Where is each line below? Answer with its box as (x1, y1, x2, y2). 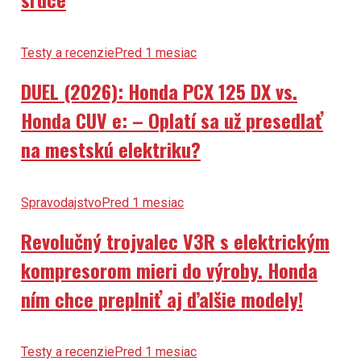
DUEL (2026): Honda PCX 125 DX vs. (20, 76, 297, 106)
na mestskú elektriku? (20, 134, 201, 164)
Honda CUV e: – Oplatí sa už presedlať (20, 105, 323, 135)
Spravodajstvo (20, 194, 102, 210)
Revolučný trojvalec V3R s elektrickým (20, 226, 330, 255)
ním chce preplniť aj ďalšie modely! (20, 284, 303, 313)
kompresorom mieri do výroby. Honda (20, 255, 317, 284)
